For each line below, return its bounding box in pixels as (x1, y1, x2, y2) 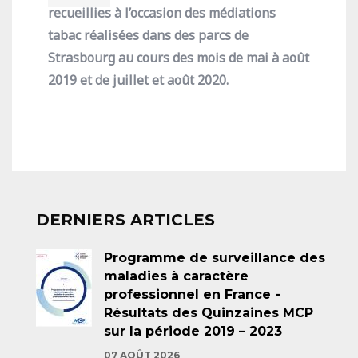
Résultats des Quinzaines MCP (104, 305, 313, 320)
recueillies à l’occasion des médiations (48, 4, 276, 22)
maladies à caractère (104, 268, 249, 284)
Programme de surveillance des (104, 250, 325, 265)
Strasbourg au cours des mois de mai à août (48, 49, 309, 66)
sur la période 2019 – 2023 (104, 324, 282, 339)
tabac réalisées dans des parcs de (48, 26, 249, 44)
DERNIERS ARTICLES (36, 210, 215, 229)
